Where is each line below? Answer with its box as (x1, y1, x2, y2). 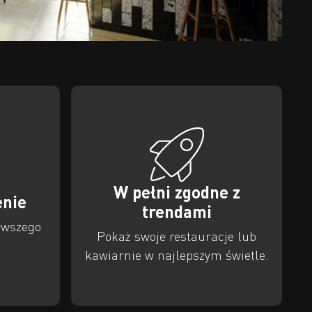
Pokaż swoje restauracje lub (97, 228, 257, 244)
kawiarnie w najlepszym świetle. (84, 247, 269, 263)
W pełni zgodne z (113, 182, 240, 203)
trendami (141, 201, 212, 222)
